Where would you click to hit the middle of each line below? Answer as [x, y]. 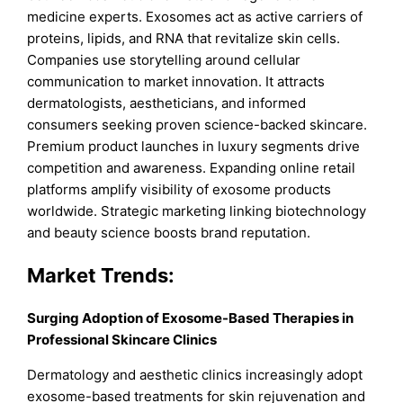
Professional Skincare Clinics [122, 340]
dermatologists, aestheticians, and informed [167, 103]
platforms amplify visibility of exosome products [179, 189]
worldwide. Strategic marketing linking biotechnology [197, 210]
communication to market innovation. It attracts [176, 81]
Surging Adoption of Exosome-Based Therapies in [191, 318]
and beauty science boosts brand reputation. [169, 232]
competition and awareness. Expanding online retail [192, 167]
